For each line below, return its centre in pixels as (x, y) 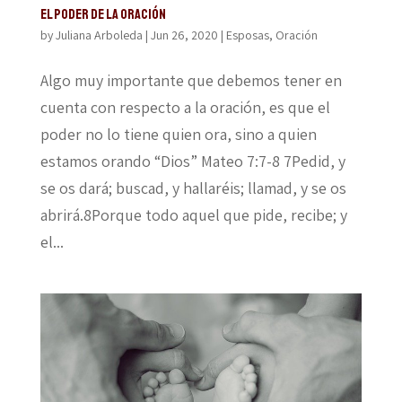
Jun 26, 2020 (184, 35)
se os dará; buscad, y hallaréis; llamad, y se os (193, 188)
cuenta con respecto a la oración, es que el (185, 108)
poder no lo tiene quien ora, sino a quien (178, 135)
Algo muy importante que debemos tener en (191, 81)
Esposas (247, 35)
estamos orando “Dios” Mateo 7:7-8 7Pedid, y (192, 162)
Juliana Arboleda (99, 35)
